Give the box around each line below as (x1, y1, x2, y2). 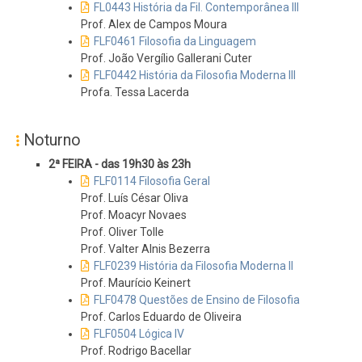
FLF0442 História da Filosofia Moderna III (94, 69, 296, 82)
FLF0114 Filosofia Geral (94, 175, 210, 188)
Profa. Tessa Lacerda (81, 86, 189, 99)
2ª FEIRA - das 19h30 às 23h (48, 158, 191, 171)
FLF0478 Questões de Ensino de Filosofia (94, 293, 300, 307)
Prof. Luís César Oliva (81, 192, 188, 205)
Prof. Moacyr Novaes (81, 208, 187, 222)
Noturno (23, 131, 81, 150)
